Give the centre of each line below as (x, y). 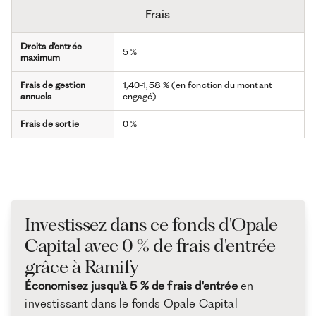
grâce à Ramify (82, 267)
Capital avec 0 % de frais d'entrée (150, 246)
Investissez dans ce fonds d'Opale (151, 225)
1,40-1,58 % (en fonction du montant (197, 85)
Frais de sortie (49, 123)
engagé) (139, 96)
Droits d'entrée (51, 46)
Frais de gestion (53, 85)
